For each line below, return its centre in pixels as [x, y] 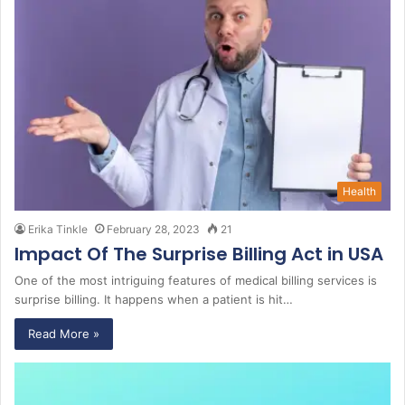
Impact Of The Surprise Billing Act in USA [199, 254]
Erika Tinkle [58, 230]
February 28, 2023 [153, 230]
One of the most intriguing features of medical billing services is [196, 281]
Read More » [64, 334]
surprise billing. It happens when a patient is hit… [154, 300]
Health [359, 192]
